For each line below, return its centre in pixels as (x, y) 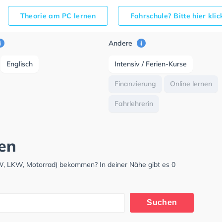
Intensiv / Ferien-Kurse (151, 64)
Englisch (20, 64)
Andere (122, 43)
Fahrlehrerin (134, 104)
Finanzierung (136, 84)
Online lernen (191, 84)
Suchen (162, 202)
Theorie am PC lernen (58, 16)
